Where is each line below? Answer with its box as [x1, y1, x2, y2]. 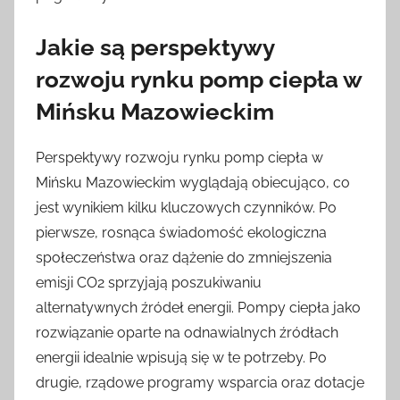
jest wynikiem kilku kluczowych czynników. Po [36, 198, 337, 216]
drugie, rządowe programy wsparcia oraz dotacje [36, 373, 364, 391]
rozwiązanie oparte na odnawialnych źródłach [36, 323, 338, 341]
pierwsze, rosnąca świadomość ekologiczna [36, 223, 327, 241]
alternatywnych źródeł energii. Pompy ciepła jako [36, 298, 361, 316]
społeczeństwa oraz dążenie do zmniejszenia [36, 248, 332, 266]
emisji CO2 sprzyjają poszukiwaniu [36, 273, 262, 291]
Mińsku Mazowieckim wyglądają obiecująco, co [36, 173, 350, 191]
